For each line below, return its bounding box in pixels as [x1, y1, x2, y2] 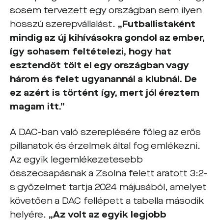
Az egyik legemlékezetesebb [10, 153, 143, 165]
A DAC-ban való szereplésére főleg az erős [10, 126, 201, 138]
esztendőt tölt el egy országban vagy [10, 59, 189, 71]
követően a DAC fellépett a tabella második [10, 194, 204, 207]
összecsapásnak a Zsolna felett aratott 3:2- [10, 167, 207, 179]
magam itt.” [10, 100, 65, 112]
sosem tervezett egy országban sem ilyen [10, 4, 202, 16]
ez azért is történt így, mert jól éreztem [10, 86, 199, 99]
